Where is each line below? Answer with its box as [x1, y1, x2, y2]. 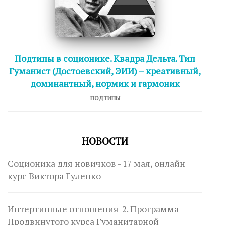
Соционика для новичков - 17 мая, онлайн [8, 157, 185, 169]
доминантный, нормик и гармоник [30, 77, 180, 89]
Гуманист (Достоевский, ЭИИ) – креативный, [9, 65, 201, 77]
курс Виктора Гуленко [8, 170, 101, 182]
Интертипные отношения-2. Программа [8, 203, 179, 215]
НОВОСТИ [82, 134, 128, 147]
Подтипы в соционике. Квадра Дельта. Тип [15, 52, 195, 64]
